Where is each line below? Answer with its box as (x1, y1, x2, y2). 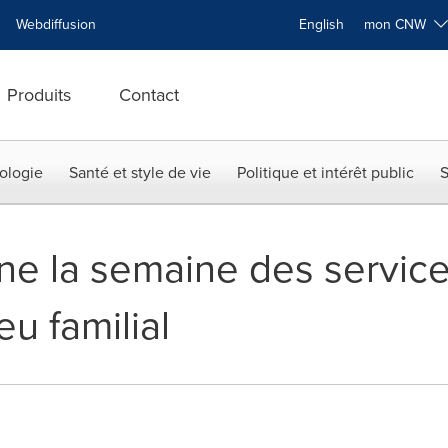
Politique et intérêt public (237, 161, 414, 184)
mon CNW (364, 14, 434, 35)
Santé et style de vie (69, 161, 211, 184)
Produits (7, 82, 71, 108)
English (299, 14, 344, 35)
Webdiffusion (16, 14, 96, 35)
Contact (119, 82, 179, 108)
